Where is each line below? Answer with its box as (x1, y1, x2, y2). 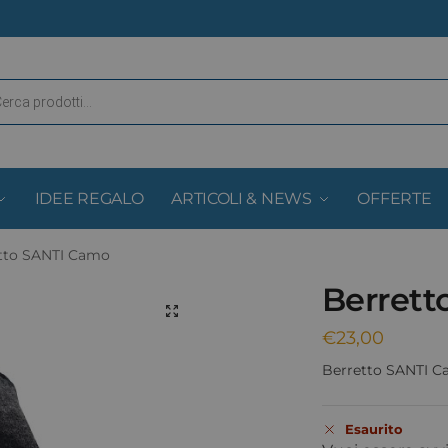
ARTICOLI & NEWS (171, 189, 312, 208)
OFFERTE (357, 189, 432, 208)
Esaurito (344, 421, 403, 438)
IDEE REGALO (34, 189, 144, 208)
